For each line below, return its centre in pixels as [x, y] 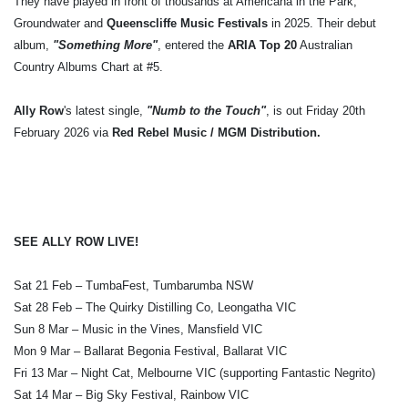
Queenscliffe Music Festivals [187, 23]
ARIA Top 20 [262, 45]
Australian [325, 45]
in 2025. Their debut [322, 23]
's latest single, [105, 110]
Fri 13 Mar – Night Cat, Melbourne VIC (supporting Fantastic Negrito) [194, 372]
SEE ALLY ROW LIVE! [76, 241]
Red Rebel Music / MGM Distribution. [216, 132]
